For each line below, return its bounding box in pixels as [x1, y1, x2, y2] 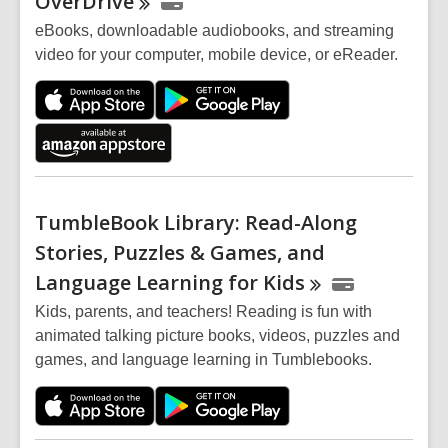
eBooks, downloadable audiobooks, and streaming [35, 22, 394, 40]
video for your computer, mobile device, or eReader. [35, 46, 398, 64]
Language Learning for [35, 269, 263, 297]
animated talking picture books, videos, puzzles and [35, 327, 400, 345]
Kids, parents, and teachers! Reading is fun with [35, 303, 372, 321]
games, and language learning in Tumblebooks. [35, 351, 372, 369]
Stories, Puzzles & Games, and [35, 239, 325, 267]
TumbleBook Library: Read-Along [35, 209, 357, 237]
